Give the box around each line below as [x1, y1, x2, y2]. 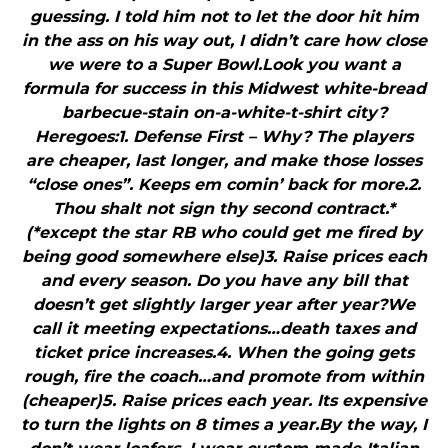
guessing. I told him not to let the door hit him [29, 7, 419, 27]
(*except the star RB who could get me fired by [26, 223, 422, 243]
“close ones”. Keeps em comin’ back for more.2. [27, 175, 421, 195]
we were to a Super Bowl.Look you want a [47, 55, 401, 75]
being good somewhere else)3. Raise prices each [21, 247, 427, 267]
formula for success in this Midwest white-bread [22, 79, 426, 99]
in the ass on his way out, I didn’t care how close [21, 31, 427, 51]
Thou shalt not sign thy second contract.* [53, 199, 395, 219]
